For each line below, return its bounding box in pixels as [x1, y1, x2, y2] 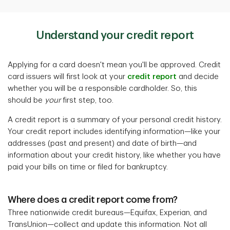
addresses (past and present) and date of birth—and [8, 140, 197, 148]
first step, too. [63, 97, 113, 105]
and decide [179, 73, 219, 81]
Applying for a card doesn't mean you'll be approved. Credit [8, 61, 221, 69]
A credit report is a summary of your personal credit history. [8, 116, 222, 124]
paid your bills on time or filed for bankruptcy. [8, 163, 168, 171]
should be [8, 97, 45, 105]
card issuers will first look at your [8, 73, 125, 81]
